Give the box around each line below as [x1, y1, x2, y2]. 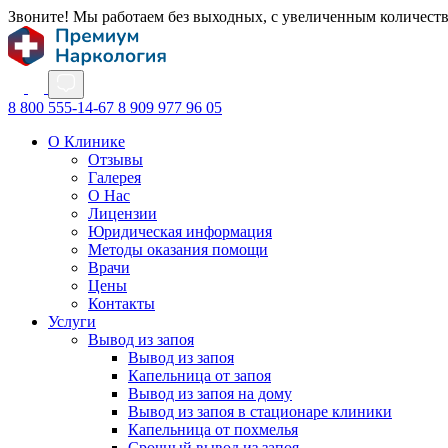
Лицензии [88, 205, 157, 222]
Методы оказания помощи [88, 241, 268, 258]
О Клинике [48, 133, 125, 150]
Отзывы [88, 151, 143, 168]
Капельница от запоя [128, 367, 271, 384]
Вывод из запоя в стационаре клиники [128, 403, 392, 420]
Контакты [88, 295, 155, 312]
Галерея [88, 169, 141, 186]
